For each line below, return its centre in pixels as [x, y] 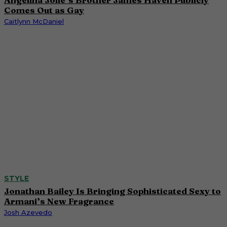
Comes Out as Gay [44, 10]
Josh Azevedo [28, 212]
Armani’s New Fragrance [59, 201]
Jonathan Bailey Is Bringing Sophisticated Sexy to [112, 191]
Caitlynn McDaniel [34, 21]
